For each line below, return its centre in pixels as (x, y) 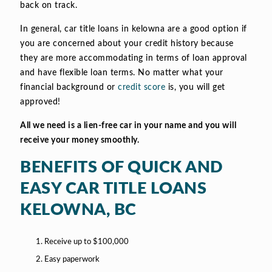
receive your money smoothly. (80, 141)
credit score (141, 88)
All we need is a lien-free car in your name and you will (128, 126)
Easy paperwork (72, 259)
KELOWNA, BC (78, 210)
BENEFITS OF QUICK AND (122, 168)
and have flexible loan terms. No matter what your (122, 73)
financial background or (69, 88)
